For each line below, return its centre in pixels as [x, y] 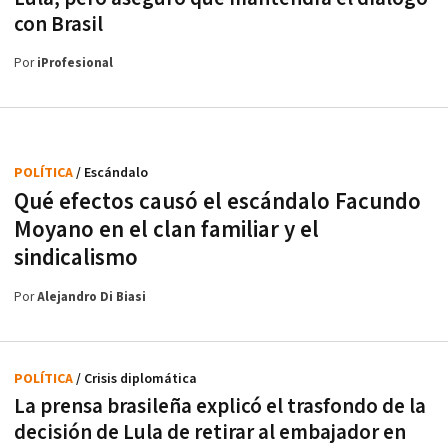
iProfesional [75, 63]
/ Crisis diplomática [136, 378]
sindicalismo [76, 257]
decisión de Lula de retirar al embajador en [210, 432]
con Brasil [58, 24]
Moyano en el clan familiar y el [166, 229]
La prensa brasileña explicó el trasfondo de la [220, 406]
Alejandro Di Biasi [91, 297]
